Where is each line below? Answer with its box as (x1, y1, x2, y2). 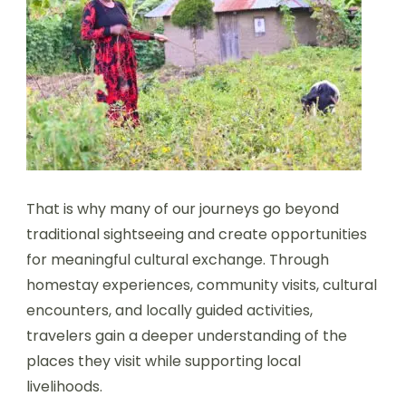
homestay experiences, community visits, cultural (26, 275, 377, 295)
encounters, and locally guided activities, (26, 300, 313, 321)
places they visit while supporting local (26, 351, 301, 372)
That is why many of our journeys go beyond (26, 198, 339, 219)
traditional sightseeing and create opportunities (26, 224, 367, 245)
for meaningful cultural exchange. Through (26, 249, 329, 270)
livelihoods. (26, 376, 102, 397)
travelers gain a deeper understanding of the (26, 325, 347, 346)
